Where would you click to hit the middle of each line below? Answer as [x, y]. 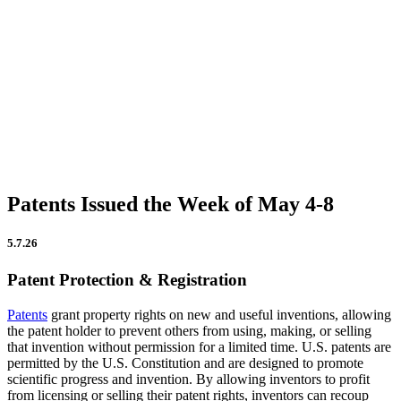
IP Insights [56, 76]
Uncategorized [66, 167]
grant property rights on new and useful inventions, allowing [219, 315]
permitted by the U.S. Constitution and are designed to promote [185, 363]
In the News [58, 46]
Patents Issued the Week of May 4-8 [171, 205]
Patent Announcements [86, 107]
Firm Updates [64, 15]
